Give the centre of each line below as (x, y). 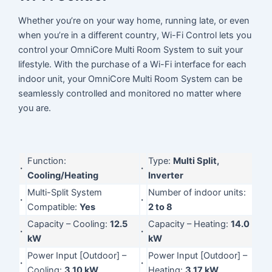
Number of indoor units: (197, 192)
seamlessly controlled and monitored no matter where (130, 93)
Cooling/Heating (63, 175)
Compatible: (54, 207)
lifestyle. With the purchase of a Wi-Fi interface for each (133, 64)
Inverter (166, 175)
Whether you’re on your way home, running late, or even (134, 20)
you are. (35, 108)
